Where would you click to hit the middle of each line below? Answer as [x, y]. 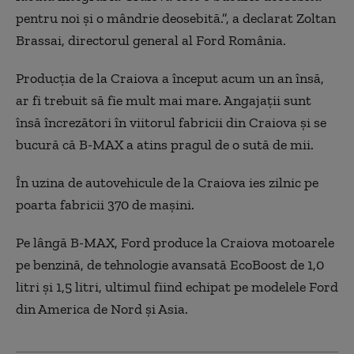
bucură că [47, 145]
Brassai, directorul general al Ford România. [151, 41]
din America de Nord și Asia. [102, 309]
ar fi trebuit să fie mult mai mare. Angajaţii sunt [164, 101]
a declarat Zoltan [284, 19]
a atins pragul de [178, 145]
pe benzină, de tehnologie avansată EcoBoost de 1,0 [170, 265]
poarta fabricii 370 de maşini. [105, 205]
